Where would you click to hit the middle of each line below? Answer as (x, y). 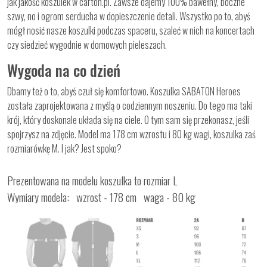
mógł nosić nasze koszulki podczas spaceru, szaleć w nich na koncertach (131, 30)
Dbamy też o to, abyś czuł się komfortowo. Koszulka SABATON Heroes (124, 91)
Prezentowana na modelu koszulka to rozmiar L (92, 180)
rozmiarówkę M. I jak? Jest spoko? (64, 148)
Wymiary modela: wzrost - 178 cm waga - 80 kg (101, 197)
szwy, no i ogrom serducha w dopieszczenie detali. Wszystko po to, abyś (129, 16)
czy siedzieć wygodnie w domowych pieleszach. (87, 44)
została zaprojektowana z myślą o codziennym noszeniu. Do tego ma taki (130, 105)
